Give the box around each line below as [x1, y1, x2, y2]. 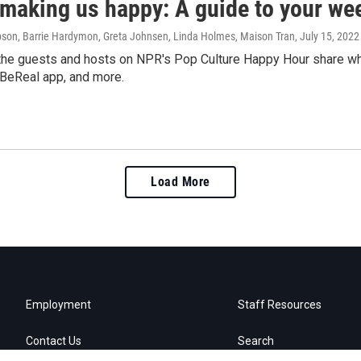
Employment [26, 297, 91, 311]
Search [238, 334, 275, 347]
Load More [151, 173, 210, 189]
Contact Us [26, 334, 81, 347]
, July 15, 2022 [295, 30, 359, 44]
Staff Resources [238, 297, 322, 311]
